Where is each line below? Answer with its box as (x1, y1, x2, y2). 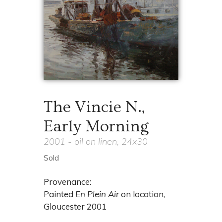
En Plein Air (75, 188, 119, 199)
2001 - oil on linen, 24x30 (44, 136, 148, 148)
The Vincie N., (44, 98, 145, 117)
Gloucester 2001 (44, 201, 107, 212)
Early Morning (44, 117, 149, 136)
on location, (119, 188, 166, 199)
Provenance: (44, 176, 92, 187)
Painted (44, 188, 76, 199)
